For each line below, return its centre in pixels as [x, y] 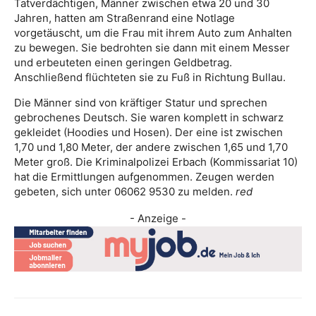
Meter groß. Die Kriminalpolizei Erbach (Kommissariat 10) [156, 162]
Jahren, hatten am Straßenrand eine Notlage [124, 18]
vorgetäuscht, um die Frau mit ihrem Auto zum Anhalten [153, 33]
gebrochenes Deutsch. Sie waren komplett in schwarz [149, 118]
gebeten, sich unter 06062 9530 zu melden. [125, 192]
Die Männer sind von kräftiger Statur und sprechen [141, 103]
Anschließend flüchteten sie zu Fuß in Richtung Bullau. [150, 78]
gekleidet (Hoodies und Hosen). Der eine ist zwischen [148, 133]
